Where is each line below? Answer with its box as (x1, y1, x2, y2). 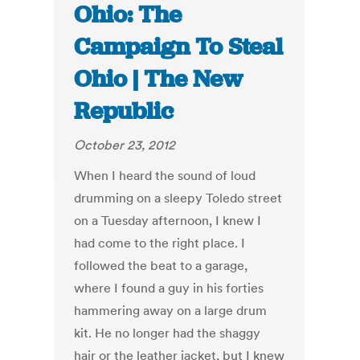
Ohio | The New (74, 63, 243, 95)
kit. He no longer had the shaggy (74, 325, 261, 342)
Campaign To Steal (74, 31, 284, 63)
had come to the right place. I (74, 235, 246, 252)
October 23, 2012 (74, 137, 176, 153)
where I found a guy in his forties (74, 280, 264, 297)
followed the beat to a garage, (74, 257, 248, 274)
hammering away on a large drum (74, 302, 268, 319)
